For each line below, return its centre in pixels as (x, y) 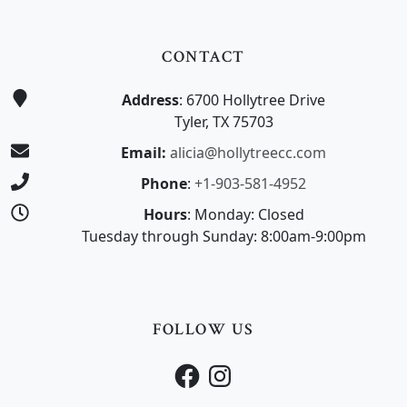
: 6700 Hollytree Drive (252, 100)
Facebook (210, 369)
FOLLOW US (203, 330)
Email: (144, 153)
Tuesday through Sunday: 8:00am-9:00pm (223, 237)
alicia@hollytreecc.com (248, 153)
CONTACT (203, 57)
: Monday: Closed (245, 215)
